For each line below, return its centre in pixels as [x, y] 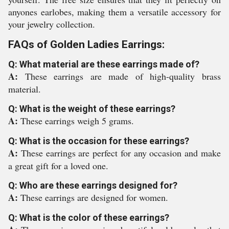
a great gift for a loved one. [58, 166]
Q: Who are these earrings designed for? [93, 185]
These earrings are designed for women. [94, 197]
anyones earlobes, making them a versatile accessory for [114, 12]
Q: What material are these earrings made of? [104, 64]
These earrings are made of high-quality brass [123, 76]
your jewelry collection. [52, 24]
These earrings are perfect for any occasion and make [121, 153]
